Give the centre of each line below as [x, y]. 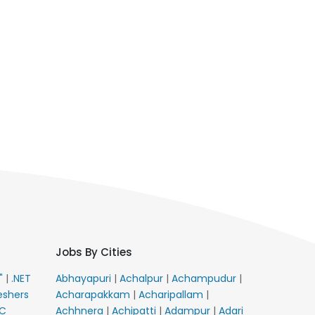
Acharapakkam [94, 294]
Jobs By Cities [94, 252]
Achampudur [205, 278]
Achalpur [143, 278]
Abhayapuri [85, 278]
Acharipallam [172, 294]
